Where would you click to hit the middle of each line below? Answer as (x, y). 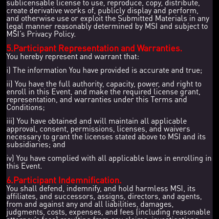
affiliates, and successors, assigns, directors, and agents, (104, 196)
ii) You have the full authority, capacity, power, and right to (104, 83)
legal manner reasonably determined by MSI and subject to (107, 25)
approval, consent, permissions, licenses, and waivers (99, 128)
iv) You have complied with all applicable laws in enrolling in (109, 157)
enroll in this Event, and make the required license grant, (104, 91)
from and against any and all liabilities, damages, (90, 203)
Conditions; (26, 107)
